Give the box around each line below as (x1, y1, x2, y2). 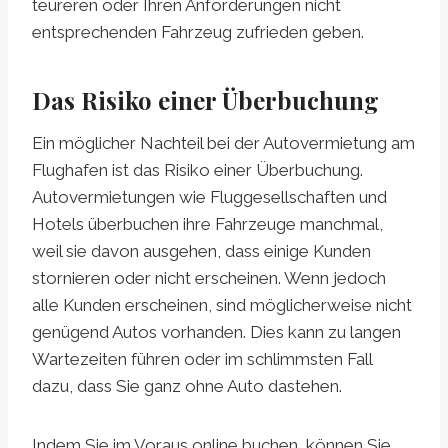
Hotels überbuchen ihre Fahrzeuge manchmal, (32, 213, 383, 234)
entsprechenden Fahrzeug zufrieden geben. (32, 21, 364, 42)
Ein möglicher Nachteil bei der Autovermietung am (32, 132, 415, 153)
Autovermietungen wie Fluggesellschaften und (32, 186, 387, 207)
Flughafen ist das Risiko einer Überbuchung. (32, 159, 363, 180)
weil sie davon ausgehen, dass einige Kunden (32, 240, 371, 261)
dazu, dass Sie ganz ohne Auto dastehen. (32, 375, 342, 396)
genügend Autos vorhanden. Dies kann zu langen (32, 321, 401, 342)
